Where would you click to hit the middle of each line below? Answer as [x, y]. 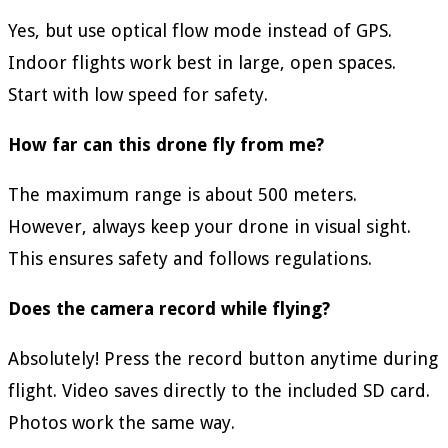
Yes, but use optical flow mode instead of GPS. [200, 30]
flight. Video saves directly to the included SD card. [219, 390]
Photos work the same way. [121, 422]
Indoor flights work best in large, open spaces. [202, 62]
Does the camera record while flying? [169, 308]
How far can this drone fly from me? [166, 144]
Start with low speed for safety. [138, 94]
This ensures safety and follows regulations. [190, 258]
